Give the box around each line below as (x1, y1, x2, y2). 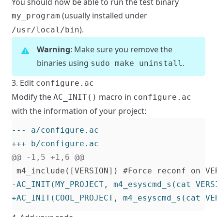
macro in (97, 92, 133, 103)
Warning (37, 44, 70, 55)
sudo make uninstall (91, 59, 183, 68)
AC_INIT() (53, 93, 97, 102)
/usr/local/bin (12, 25, 79, 35)
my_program (12, 11, 60, 21)
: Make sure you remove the (70, 44, 172, 55)
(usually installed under (60, 10, 147, 21)
